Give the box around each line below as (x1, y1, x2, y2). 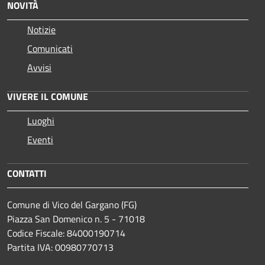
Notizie (27, 22, 56, 37)
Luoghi (27, 114, 54, 128)
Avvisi (27, 60, 51, 75)
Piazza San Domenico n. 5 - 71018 (7, 212, 145, 226)
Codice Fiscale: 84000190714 (7, 226, 125, 240)
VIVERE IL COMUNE (7, 89, 88, 104)
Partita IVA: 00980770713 (7, 240, 114, 254)
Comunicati (27, 41, 73, 56)
